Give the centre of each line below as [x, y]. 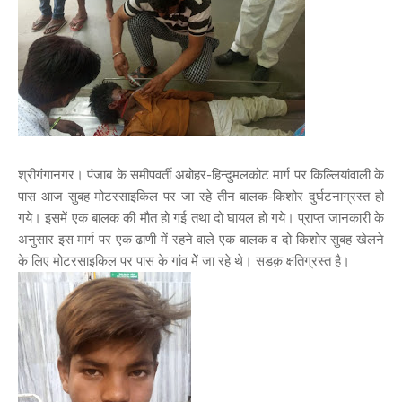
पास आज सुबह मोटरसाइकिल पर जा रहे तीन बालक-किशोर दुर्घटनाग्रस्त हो [201, 196]
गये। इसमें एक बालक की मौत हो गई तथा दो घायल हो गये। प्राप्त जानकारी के [201, 218]
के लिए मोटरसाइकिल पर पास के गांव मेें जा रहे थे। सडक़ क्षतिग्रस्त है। [184, 261]
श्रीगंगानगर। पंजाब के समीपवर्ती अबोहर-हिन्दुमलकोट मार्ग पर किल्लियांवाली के [201, 175]
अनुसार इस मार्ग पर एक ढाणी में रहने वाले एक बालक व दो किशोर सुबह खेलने [201, 239]
